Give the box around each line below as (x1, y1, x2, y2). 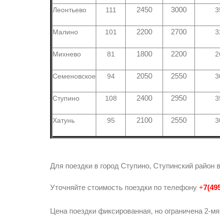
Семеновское (53, 72, 96, 80)
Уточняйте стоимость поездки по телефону (50, 184, 199, 192)
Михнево (53, 50, 81, 58)
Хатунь (53, 116, 75, 124)
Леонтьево (53, 6, 86, 14)
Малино (53, 28, 78, 36)
